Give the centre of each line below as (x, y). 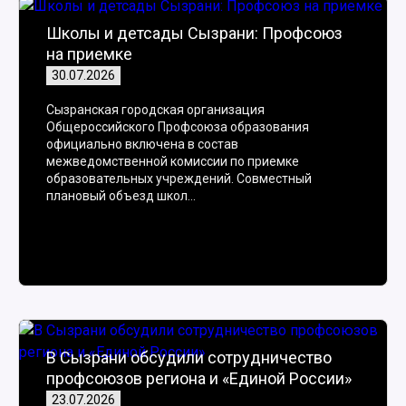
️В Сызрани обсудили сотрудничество (189, 358)
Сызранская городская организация (155, 110)
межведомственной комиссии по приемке (173, 161)
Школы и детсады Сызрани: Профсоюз (194, 33)
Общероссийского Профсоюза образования (178, 127)
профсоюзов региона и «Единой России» (199, 378)
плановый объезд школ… (121, 196)
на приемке (89, 54)
